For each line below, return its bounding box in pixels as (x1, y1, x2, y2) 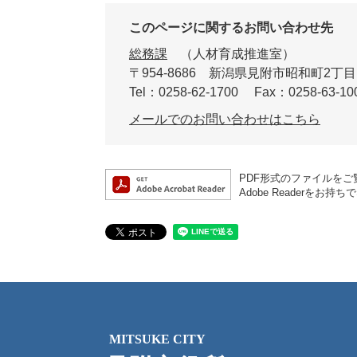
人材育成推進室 (193, 47, 282, 61)
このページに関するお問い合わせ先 (129, 21, 333, 35)
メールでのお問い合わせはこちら (129, 112, 320, 127)
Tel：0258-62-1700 (129, 85, 238, 100)
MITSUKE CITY (109, 332, 206, 347)
